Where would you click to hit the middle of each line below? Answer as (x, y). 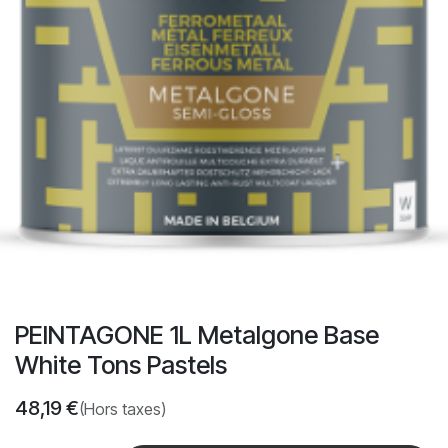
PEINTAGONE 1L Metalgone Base (197, 335)
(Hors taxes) (122, 409)
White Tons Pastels (121, 365)
